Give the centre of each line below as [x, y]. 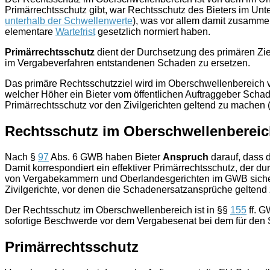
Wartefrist [75, 32]
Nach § [21, 157]
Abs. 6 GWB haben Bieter [106, 157]
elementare [30, 32]
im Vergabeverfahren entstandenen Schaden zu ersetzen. [127, 63]
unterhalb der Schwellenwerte [69, 21]
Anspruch [186, 157]
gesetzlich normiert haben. [153, 32]
